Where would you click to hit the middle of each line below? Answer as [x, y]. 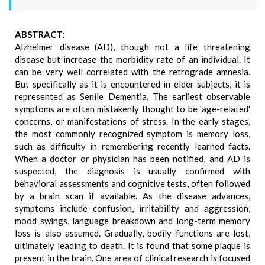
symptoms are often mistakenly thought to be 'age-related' [132, 109]
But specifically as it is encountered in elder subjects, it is [132, 84]
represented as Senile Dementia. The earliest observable [132, 96]
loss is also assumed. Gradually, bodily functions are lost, [132, 233]
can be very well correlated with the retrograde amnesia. [132, 72]
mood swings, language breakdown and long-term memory [132, 221]
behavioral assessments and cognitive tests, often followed [132, 183]
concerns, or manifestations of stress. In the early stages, [132, 121]
